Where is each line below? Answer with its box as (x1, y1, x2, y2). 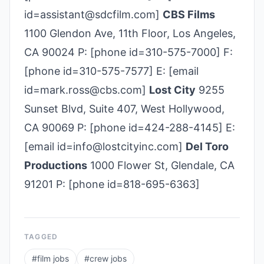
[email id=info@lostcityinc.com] (24, 140, 186, 153)
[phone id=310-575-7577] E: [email (24, 65, 199, 77)
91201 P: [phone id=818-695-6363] (24, 178, 200, 190)
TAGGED (24, 232, 58, 241)
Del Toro (186, 140, 229, 153)
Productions (24, 159, 87, 171)
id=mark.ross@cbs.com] (24, 84, 149, 96)
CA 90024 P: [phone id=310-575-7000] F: (24, 46, 233, 58)
